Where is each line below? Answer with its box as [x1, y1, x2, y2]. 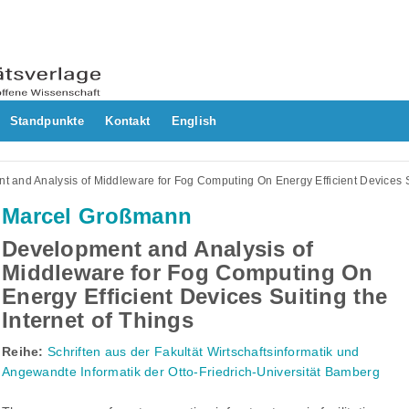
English [171, 114, 217, 129]
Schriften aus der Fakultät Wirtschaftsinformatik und [47, 344, 360, 360]
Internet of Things [2, 308, 194, 333]
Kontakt [105, 114, 151, 129]
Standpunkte [9, 114, 84, 129]
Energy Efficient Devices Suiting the [2, 284, 388, 309]
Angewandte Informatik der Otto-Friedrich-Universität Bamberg [2, 364, 380, 380]
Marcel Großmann [2, 204, 193, 229]
